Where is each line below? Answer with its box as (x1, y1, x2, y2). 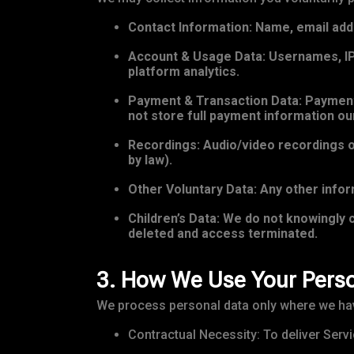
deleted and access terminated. (128, 226, 318, 242)
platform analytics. (128, 64, 239, 80)
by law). (128, 153, 172, 168)
